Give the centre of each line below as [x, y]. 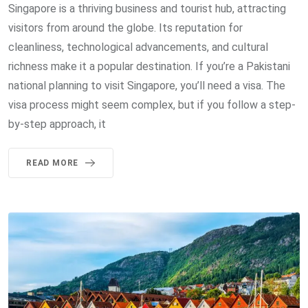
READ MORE [53, 163]
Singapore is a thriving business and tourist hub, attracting [147, 9]
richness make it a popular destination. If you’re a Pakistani [149, 67]
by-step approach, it [57, 124]
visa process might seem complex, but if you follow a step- [152, 105]
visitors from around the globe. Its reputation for [125, 28]
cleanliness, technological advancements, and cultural [138, 47]
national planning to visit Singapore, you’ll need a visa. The [147, 86]
